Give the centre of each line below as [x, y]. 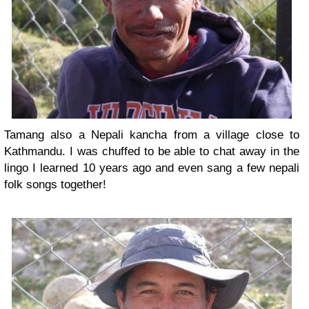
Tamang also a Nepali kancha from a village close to [152, 134]
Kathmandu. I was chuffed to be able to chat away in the [152, 151]
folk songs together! [55, 184]
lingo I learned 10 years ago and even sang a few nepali [152, 168]
